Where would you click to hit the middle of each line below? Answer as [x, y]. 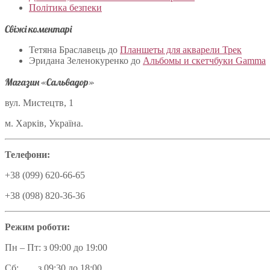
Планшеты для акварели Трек [181, 50]
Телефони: [27, 155]
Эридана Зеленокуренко [79, 61]
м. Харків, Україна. [44, 124]
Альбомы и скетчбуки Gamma [204, 61]
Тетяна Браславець [67, 50]
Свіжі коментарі [38, 29]
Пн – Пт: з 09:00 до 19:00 [56, 248]
